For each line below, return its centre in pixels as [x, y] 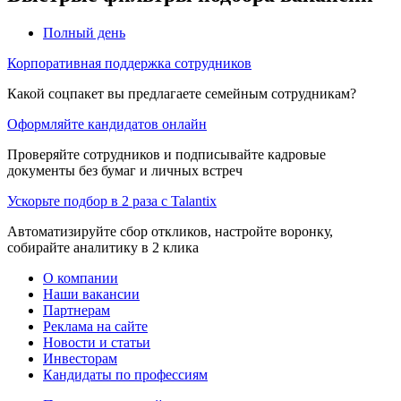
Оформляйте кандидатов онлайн [107, 124]
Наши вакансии [91, 294]
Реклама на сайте [95, 326]
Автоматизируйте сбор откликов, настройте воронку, [170, 231]
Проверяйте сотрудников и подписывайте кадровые [166, 154]
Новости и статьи [97, 342]
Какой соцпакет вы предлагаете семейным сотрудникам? [182, 93]
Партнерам [77, 310]
